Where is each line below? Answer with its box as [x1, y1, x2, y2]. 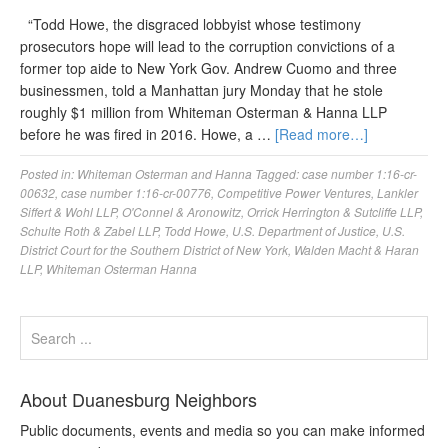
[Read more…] [275, 124, 368, 144]
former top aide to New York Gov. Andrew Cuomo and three [20, 58, 397, 78]
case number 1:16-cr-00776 [61, 184, 211, 201]
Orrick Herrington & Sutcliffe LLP [247, 203, 420, 220]
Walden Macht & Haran [294, 241, 419, 258]
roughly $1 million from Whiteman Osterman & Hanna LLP [20, 102, 387, 122]
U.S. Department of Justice [232, 222, 376, 239]
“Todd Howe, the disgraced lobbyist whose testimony [20, 14, 361, 34]
